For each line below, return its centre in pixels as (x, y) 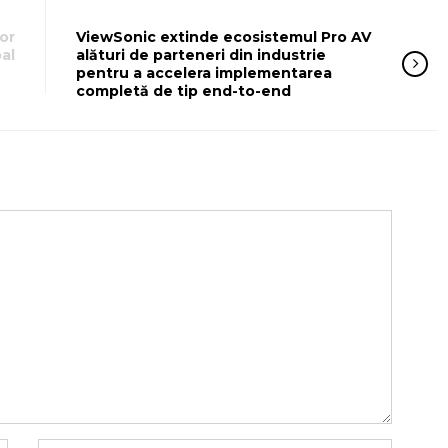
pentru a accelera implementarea (204, 73)
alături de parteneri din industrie (201, 55)
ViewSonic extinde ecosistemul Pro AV (223, 37)
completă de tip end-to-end (183, 91)
